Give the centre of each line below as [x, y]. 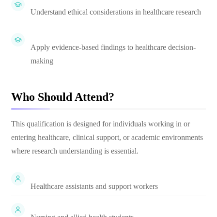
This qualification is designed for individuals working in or [101, 124]
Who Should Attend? [63, 97]
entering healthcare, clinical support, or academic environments [107, 137]
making [42, 61]
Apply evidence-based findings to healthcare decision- [113, 47]
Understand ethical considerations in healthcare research [116, 12]
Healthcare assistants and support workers [94, 186]
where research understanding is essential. [75, 151]
